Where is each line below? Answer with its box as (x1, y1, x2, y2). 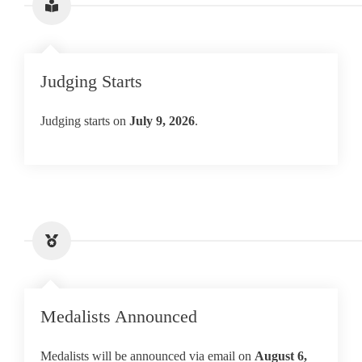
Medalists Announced (40, 306, 197, 326)
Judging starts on (40, 114, 129, 128)
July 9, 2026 (129, 114, 195, 128)
